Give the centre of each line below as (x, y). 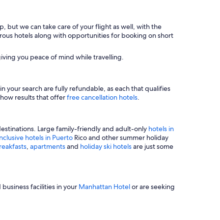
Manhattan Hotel (104, 186)
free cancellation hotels (102, 97)
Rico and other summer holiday (121, 137)
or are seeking (152, 186)
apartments (48, 146)
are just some (153, 146)
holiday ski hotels (107, 146)
